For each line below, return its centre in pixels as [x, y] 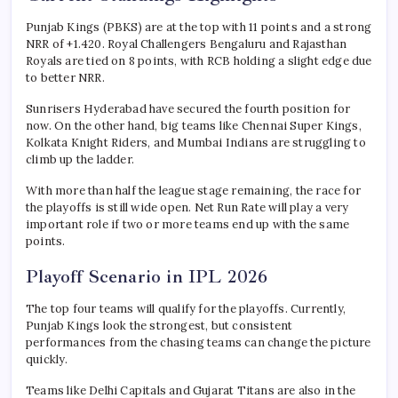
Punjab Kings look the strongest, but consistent [159, 326]
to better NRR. [65, 78]
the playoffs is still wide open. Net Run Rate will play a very [187, 208]
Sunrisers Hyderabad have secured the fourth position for [188, 109]
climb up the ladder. [80, 160]
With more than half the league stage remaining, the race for [194, 191]
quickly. [47, 360]
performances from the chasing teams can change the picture [199, 343]
